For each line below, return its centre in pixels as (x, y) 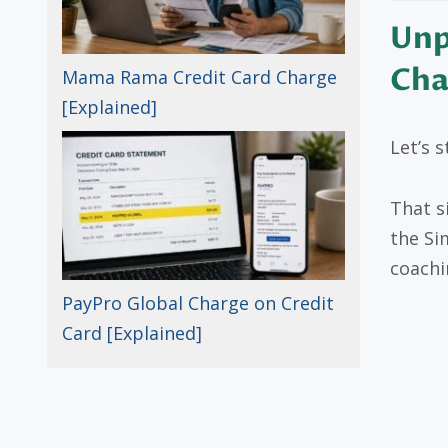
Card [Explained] (132, 333)
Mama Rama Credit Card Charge (199, 77)
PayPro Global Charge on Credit (198, 303)
